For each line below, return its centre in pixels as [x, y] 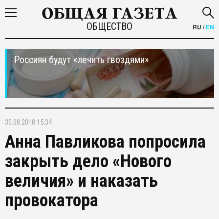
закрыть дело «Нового [88, 161]
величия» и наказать [81, 181]
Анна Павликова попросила [105, 142]
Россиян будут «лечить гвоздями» [81, 60]
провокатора [52, 200]
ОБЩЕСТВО [109, 26]
